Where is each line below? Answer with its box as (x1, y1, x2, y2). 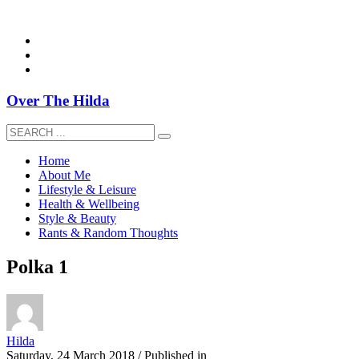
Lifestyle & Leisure (38, 183, 136, 197)
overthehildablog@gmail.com (6, 6, 156, 20)
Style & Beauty (38, 212, 116, 226)
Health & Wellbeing (38, 197, 139, 212)
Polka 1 (6, 256, 68, 278)
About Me (38, 168, 91, 183)
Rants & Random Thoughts (38, 226, 178, 240)
